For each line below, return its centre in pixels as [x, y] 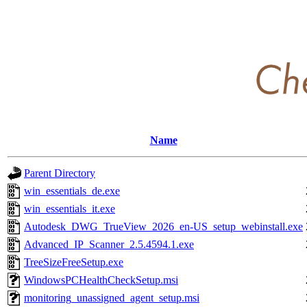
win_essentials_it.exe [70, 208]
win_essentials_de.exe [72, 191]
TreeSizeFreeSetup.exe [74, 262]
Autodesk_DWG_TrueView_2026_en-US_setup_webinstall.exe [163, 226]
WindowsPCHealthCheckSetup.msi [101, 280]
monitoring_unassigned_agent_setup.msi [112, 297]
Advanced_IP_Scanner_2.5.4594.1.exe [109, 244]
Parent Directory [60, 173]
